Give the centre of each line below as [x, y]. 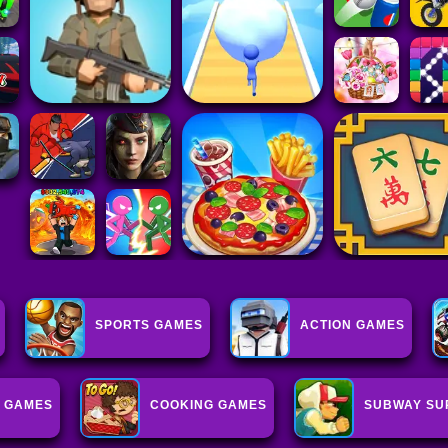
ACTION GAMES [353, 325]
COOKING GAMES [209, 405]
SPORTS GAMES [149, 325]
